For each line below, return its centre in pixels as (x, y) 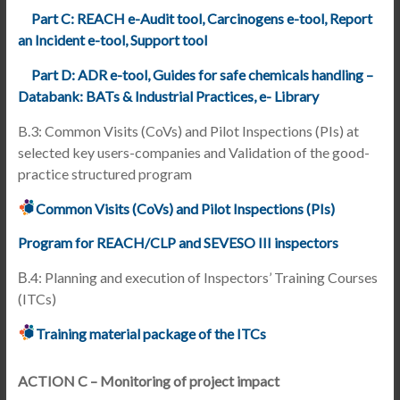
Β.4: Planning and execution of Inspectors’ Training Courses (197, 277)
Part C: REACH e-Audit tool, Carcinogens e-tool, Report (201, 18)
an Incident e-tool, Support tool (112, 40)
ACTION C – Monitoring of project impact (148, 381)
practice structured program (104, 174)
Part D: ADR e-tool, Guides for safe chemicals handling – (202, 75)
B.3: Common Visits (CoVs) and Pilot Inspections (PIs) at (188, 131)
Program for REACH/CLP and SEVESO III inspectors (178, 242)
